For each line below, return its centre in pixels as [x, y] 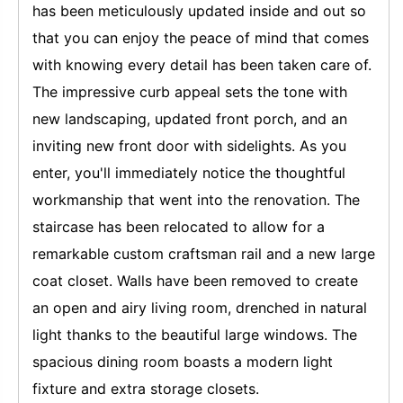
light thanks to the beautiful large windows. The [195, 335]
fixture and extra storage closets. [148, 389]
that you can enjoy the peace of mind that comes [201, 38]
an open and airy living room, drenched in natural [200, 308]
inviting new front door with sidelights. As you [189, 146]
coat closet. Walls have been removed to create [195, 281]
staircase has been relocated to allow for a [179, 227]
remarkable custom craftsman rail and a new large [204, 254]
